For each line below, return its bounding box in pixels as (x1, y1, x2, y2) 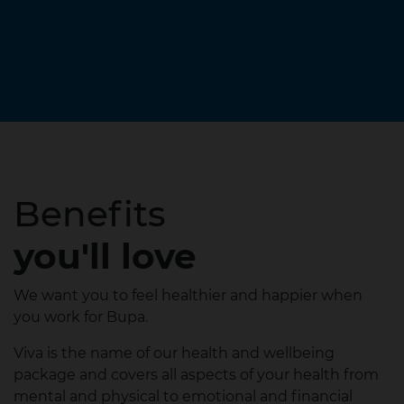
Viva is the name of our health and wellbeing (14, 344, 335, 362)
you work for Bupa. (14, 308, 151, 326)
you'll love (14, 234, 197, 278)
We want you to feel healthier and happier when (14, 287, 363, 304)
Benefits (14, 192, 166, 235)
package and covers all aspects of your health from (14, 366, 379, 383)
